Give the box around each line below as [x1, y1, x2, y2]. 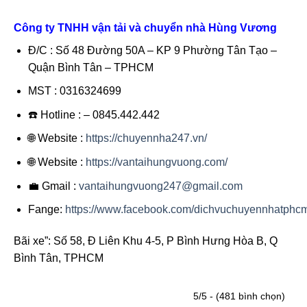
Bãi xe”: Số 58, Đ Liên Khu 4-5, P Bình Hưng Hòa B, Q [14, 235, 278, 247]
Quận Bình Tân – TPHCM [27, 61, 153, 73]
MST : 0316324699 [27, 85, 121, 97]
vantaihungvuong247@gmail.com [78, 180, 243, 192]
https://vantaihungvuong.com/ [85, 156, 228, 169]
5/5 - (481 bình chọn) [193, 291, 285, 302]
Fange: [27, 204, 65, 216]
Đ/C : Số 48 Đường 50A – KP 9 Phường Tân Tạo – [27, 44, 277, 56]
